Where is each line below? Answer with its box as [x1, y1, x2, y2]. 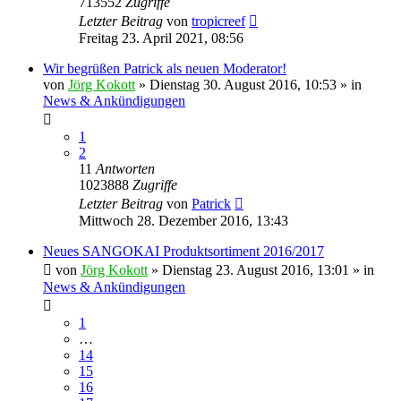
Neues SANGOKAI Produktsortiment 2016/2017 [43, 243, 324, 259]
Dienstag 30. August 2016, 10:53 [149, 76, 337, 92]
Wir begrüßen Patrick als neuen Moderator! [43, 60, 286, 76]
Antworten [96, 160, 155, 176]
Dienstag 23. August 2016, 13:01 [162, 261, 349, 277]
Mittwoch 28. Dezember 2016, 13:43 [79, 212, 288, 228]
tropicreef [192, 13, 245, 29]
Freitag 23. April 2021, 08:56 [79, 30, 243, 46]
